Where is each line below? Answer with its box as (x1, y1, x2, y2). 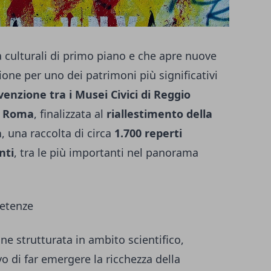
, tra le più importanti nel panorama (14, 145, 198, 160)
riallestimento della (106, 106, 212, 122)
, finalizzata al (34, 106, 106, 122)
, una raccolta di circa (2, 126, 114, 141)
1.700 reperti (114, 126, 182, 141)
